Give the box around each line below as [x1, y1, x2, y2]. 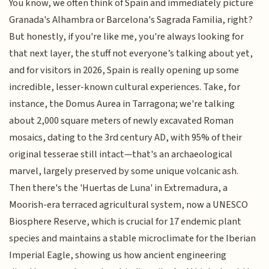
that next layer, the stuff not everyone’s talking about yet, [9, 46, 253, 61]
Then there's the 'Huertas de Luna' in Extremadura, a [9, 180, 228, 195]
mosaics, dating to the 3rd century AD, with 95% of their [9, 130, 243, 145]
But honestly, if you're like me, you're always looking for [9, 29, 244, 44]
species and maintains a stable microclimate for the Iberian [9, 231, 256, 246]
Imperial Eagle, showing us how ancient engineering [9, 247, 227, 262]
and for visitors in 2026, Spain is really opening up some [9, 62, 240, 77]
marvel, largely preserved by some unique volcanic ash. [9, 163, 239, 178]
